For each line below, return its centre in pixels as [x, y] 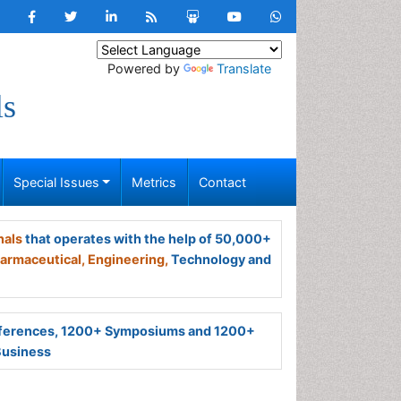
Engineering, [128, 259]
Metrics [154, 182]
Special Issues [56, 182]
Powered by [145, 68]
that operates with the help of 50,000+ [147, 239]
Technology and [220, 259]
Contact [222, 182]
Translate [243, 68]
